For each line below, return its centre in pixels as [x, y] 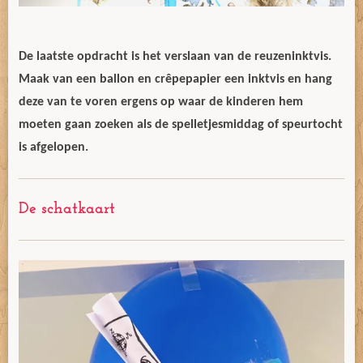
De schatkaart [67, 209]
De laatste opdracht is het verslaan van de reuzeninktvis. [175, 57]
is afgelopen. [53, 147]
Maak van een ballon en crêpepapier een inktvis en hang [175, 79]
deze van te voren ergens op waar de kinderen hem [161, 102]
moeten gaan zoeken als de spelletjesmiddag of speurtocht [181, 125]
